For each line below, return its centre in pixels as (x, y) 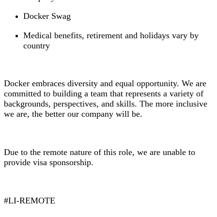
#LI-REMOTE (30, 201)
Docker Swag (47, 16)
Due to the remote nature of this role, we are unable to (100, 152)
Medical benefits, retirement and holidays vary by (111, 35)
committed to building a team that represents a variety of (104, 94)
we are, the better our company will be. (73, 114)
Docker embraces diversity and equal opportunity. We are (105, 84)
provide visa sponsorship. (49, 163)
